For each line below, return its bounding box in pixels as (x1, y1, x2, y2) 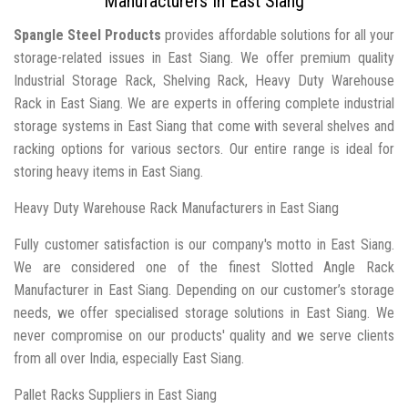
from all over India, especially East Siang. (14, 349, 244, 367)
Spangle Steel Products (14, 25, 162, 44)
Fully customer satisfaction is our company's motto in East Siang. (14, 235, 394, 253)
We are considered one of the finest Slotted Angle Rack (14, 258, 394, 276)
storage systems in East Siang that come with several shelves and (14, 117, 394, 135)
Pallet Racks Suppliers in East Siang (14, 385, 217, 403)
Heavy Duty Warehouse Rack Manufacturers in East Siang (14, 199, 339, 217)
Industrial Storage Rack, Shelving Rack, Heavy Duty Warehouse (14, 71, 394, 89)
